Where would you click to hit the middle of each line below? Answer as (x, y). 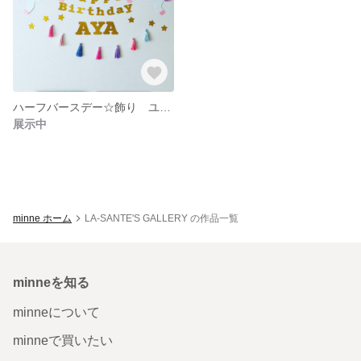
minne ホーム (42, 218)
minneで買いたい (63, 340)
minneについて (56, 312)
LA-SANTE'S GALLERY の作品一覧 (162, 218)
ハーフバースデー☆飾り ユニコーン (165, 107)
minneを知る (51, 282)
